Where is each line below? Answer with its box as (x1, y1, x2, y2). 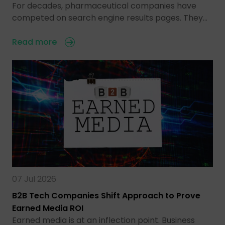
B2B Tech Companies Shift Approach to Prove (12, 189, 200, 201)
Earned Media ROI (12, 202, 83, 214)
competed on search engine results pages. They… (12, 12, 207, 24)
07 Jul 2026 (12, 173, 56, 185)
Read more (12, 36, 57, 48)
